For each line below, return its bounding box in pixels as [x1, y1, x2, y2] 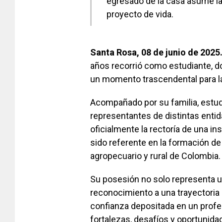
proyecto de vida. [107, 9, 173, 19]
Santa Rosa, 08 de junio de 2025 [90, 47, 220, 57]
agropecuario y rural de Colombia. [90, 151, 221, 161]
